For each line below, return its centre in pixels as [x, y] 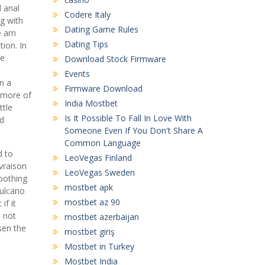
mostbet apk [88, 187]
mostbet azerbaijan [101, 216]
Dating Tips [86, 44]
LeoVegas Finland [98, 157]
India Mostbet [91, 103]
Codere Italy [87, 14]
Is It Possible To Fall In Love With [128, 118]
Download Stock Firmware [115, 59]
